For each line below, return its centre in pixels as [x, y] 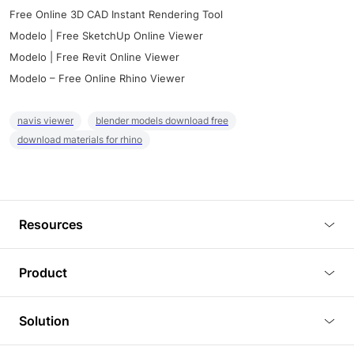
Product [43, 273]
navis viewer [45, 121]
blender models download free [162, 121]
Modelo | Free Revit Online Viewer [94, 57]
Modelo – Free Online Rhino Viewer [97, 79]
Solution [44, 321]
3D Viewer [58, 313]
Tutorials [53, 298]
